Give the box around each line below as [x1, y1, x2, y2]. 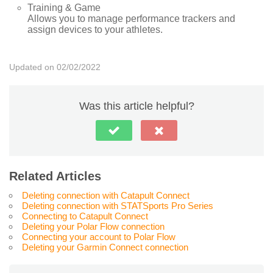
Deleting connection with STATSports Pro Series [22, 200, 213, 211]
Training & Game [27, 2, 101, 13]
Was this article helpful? [79, 99, 194, 112]
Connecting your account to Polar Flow [22, 231, 175, 242]
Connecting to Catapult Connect [22, 210, 148, 221]
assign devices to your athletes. [27, 24, 163, 35]
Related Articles [9, 169, 101, 183]
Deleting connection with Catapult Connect [22, 190, 190, 200]
